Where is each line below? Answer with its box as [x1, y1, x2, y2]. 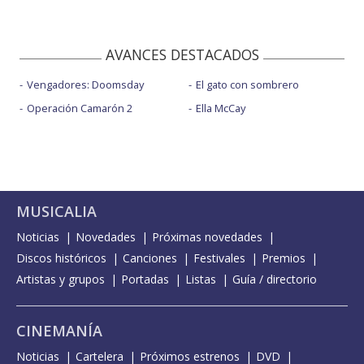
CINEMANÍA [16, 321, 102, 341]
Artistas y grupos [16, 271, 105, 288]
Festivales [193, 250, 245, 266]
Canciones [123, 250, 177, 266]
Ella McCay [195, 101, 245, 116]
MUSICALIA [16, 201, 97, 222]
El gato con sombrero [195, 77, 299, 93]
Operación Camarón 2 [27, 101, 132, 116]
